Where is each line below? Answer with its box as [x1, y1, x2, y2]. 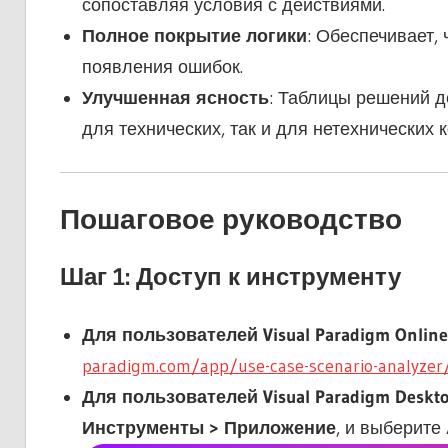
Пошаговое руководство [59, 202, 402, 237]
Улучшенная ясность [82, 87, 269, 110]
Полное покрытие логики [82, 25, 307, 48]
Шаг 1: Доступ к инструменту [59, 262, 401, 292]
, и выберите [336, 417, 446, 440]
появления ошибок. [82, 56, 243, 79]
